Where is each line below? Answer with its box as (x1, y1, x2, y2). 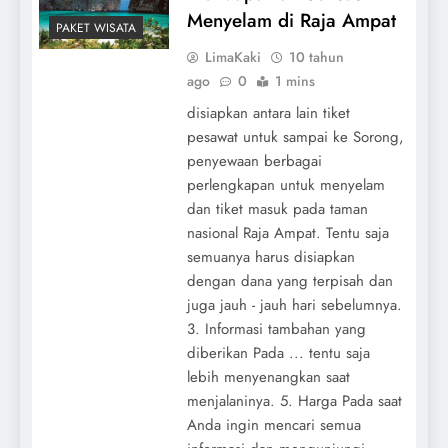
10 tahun (288, 46, 344, 67)
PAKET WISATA (56, 19, 136, 38)
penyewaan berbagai (186, 149, 322, 172)
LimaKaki (204, 46, 261, 67)
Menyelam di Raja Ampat (186, 6, 396, 34)
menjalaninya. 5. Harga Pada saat (186, 389, 402, 412)
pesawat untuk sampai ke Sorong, (186, 125, 404, 148)
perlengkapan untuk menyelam (186, 173, 385, 196)
